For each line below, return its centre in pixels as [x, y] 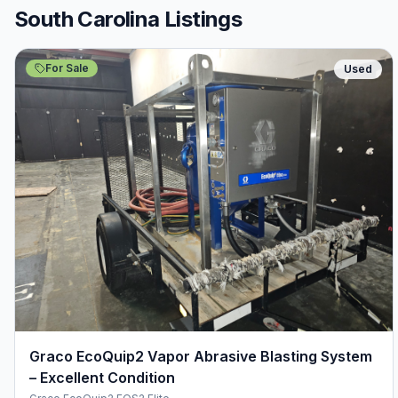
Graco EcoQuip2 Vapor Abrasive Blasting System [201, 357]
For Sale [67, 68]
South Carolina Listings [128, 19]
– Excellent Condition [102, 378]
